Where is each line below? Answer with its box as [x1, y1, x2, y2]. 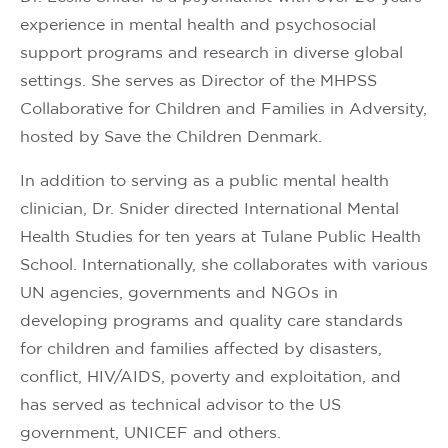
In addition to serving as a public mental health [20, 173, 389, 189]
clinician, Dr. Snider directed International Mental [20, 201, 399, 217]
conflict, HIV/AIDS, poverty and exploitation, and [20, 369, 401, 385]
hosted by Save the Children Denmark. [20, 129, 322, 145]
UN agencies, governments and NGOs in [20, 285, 338, 301]
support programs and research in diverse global [20, 45, 403, 61]
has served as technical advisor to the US [20, 397, 341, 413]
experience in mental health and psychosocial [20, 17, 376, 33]
